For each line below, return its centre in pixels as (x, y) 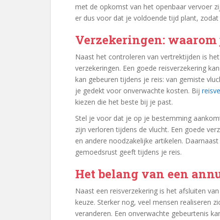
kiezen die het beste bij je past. (124, 102)
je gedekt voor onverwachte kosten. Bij (138, 91)
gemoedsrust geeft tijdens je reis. (128, 152)
